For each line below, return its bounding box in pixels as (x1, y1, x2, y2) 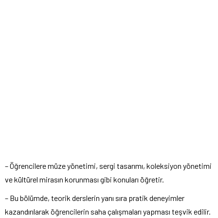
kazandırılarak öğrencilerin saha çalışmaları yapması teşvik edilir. (5, 206, 211, 216)
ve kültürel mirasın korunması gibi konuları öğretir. (5, 174, 164, 184)
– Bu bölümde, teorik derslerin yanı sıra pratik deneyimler (5, 193, 184, 202)
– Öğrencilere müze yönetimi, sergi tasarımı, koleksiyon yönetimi (5, 161, 212, 170)
